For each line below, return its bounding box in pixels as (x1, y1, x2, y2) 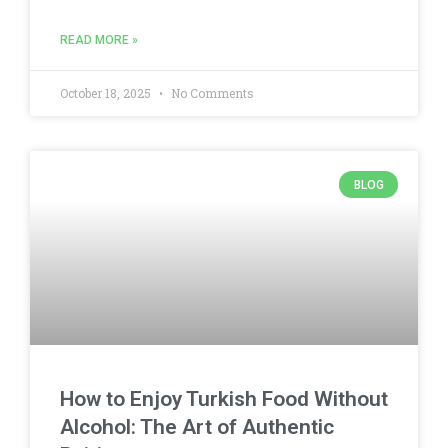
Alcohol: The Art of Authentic (60, 415, 334, 440)
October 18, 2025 (60, 85, 154, 102)
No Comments (168, 85, 254, 102)
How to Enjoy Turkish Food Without (60, 387, 388, 412)
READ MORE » (60, 33, 138, 48)
